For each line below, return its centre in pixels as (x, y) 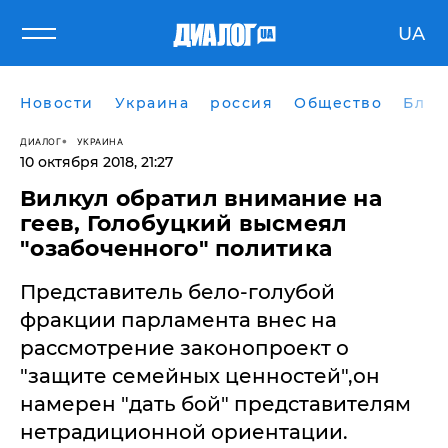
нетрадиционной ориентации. (184, 432)
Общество (338, 103)
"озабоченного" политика (176, 248)
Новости (57, 103)
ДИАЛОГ (40, 141)
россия (241, 103)
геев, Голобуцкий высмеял (184, 223)
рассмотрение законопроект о (184, 348)
